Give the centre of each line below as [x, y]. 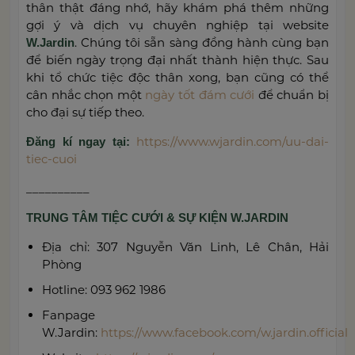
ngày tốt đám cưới [200, 94]
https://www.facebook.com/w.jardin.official [224, 332]
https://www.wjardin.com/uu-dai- [233, 141]
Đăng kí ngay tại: [81, 141]
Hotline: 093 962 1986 [104, 289]
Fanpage [69, 315]
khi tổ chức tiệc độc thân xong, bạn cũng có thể [177, 77]
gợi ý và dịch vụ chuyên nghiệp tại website [177, 25]
